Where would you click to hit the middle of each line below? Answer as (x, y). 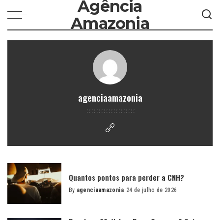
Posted (78, 194)
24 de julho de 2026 (151, 190)
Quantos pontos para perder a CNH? (126, 177)
